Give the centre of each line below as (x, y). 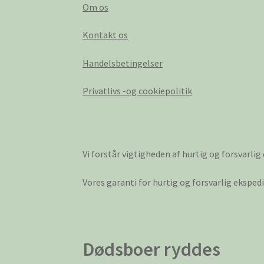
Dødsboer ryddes (152, 249)
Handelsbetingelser (123, 63)
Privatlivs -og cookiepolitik (138, 91)
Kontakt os (105, 35)
